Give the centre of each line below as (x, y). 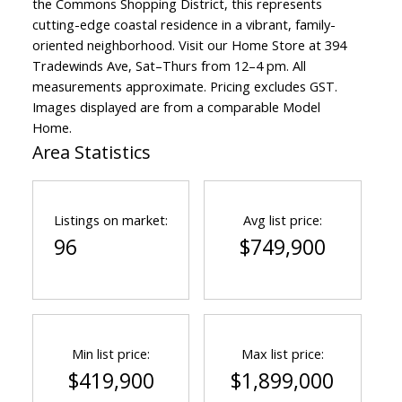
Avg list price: (282, 220)
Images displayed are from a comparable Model (176, 107)
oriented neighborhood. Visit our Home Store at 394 (189, 45)
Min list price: (111, 354)
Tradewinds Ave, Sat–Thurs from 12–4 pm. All (169, 66)
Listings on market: (111, 220)
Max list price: (282, 354)
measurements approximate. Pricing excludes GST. (184, 87)
